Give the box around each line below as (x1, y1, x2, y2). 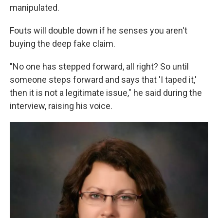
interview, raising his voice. (10, 101, 112, 111)
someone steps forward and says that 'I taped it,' (10, 74, 197, 85)
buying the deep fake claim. (10, 38, 115, 49)
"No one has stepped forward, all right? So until (10, 61, 189, 72)
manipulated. (10, 2, 59, 13)
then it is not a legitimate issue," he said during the (10, 88, 202, 98)
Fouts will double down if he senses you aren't (10, 25, 187, 36)
